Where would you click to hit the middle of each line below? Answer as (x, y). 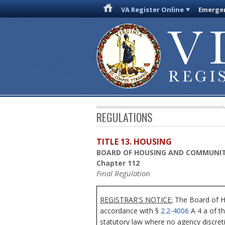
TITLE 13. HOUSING (134, 142)
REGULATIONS (125, 117)
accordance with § (130, 210)
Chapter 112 (118, 163)
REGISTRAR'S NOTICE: (136, 199)
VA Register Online (153, 10)
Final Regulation (123, 174)
